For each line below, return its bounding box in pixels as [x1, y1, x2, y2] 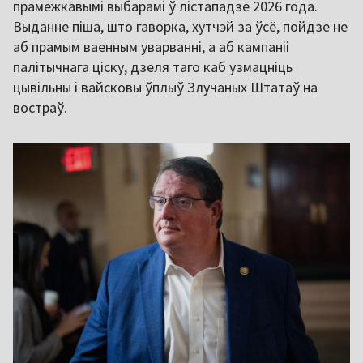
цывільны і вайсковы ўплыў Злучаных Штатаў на [13, 78, 318, 97]
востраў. [13, 98, 67, 117]
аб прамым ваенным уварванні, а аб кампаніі [13, 37, 289, 57]
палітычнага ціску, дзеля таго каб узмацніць [13, 58, 293, 77]
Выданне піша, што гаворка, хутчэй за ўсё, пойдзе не [13, 17, 348, 36]
